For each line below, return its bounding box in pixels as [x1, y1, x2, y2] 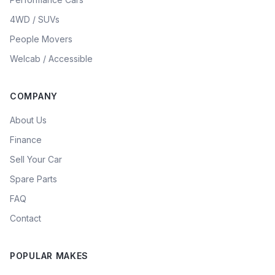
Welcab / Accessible [10, 53, 93, 64]
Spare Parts [10, 174, 57, 184]
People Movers [10, 34, 72, 44]
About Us [10, 115, 47, 125]
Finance [10, 134, 42, 145]
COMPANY [10, 91, 58, 101]
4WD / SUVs [10, 14, 60, 25]
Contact [10, 213, 41, 223]
